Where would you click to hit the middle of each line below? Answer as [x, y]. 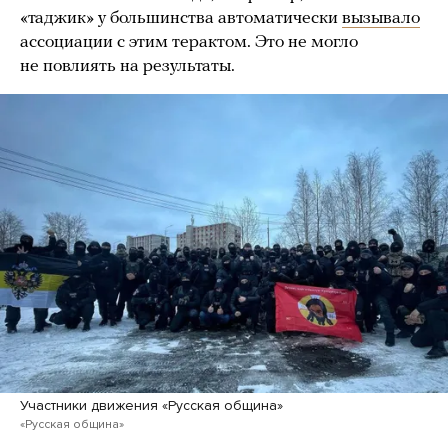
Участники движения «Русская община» [151, 405]
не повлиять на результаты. [127, 67]
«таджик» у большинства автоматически [181, 19]
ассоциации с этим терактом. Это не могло [189, 43]
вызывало [381, 19]
